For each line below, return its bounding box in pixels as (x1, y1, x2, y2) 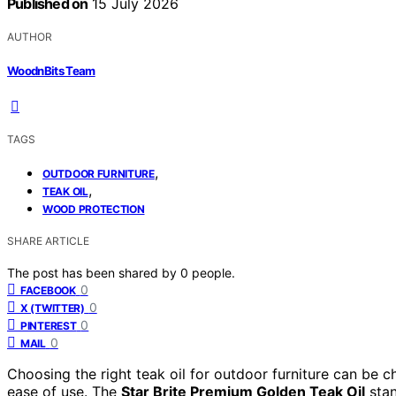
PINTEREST (20, 318, 77, 332)
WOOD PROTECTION (42, 202, 145, 216)
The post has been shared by (7, 264, 180, 280)
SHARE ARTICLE (7, 233, 89, 247)
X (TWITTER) (20, 301, 85, 315)
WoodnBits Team (7, 63, 95, 78)
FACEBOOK (20, 283, 76, 297)
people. (192, 264, 235, 280)
